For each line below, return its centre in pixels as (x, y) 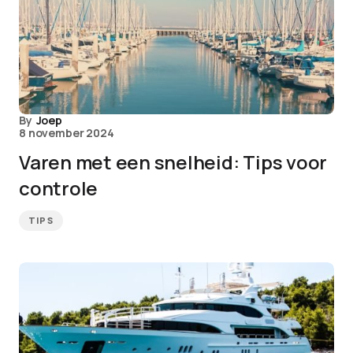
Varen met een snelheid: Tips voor (173, 162)
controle (59, 188)
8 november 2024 (67, 133)
